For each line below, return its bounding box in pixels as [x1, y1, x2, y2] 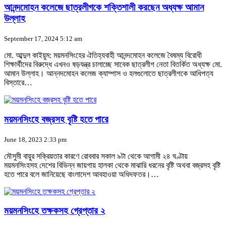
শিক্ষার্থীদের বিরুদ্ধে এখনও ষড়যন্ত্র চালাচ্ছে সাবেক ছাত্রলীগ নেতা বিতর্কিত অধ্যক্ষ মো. [4, 60, 222, 69]
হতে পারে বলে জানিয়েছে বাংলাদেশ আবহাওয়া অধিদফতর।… [4, 169, 159, 179]
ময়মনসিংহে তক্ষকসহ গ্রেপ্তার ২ [4, 205, 105, 216]
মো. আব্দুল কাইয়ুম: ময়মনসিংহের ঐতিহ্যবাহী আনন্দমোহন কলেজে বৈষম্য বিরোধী [4, 51, 202, 60]
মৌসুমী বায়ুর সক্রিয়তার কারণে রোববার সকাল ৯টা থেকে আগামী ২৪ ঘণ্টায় [4, 151, 188, 160]
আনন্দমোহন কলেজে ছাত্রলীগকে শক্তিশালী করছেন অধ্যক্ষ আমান [4, 2, 204, 13]
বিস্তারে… [4, 78, 32, 87]
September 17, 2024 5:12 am [4, 35, 82, 43]
